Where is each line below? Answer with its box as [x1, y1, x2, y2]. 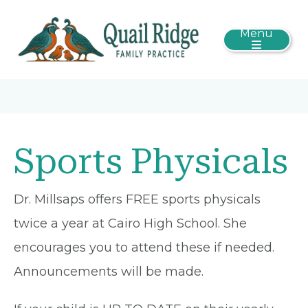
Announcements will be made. [14, 264, 207, 280]
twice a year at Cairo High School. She [14, 216, 247, 232]
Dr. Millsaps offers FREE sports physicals [14, 192, 261, 208]
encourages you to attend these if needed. [14, 240, 274, 256]
